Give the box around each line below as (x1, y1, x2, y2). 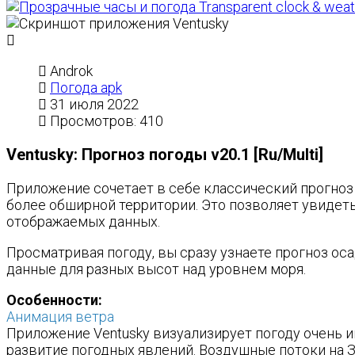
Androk (50, 63, 93, 79)
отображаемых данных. (6, 213, 163, 230)
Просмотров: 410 (50, 113, 163, 129)
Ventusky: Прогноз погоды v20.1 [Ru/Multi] (6, 145, 323, 164)
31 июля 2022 (50, 96, 139, 113)
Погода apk (50, 79, 122, 96)
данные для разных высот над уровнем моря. (6, 261, 306, 277)
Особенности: (6, 292, 102, 308)
